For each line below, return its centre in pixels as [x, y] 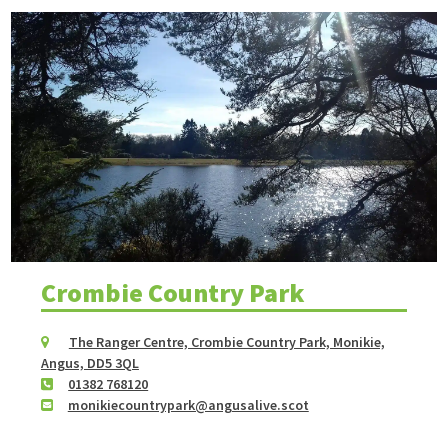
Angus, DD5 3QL [89, 363]
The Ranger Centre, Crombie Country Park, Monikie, [226, 342]
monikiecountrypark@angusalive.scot [188, 405]
